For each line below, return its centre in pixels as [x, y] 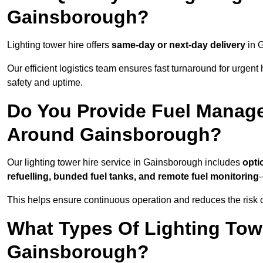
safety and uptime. [45, 83]
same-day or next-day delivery [178, 45]
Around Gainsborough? [114, 135]
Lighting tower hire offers [59, 45]
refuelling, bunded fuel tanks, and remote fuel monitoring [133, 177]
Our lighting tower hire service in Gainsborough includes [125, 163]
